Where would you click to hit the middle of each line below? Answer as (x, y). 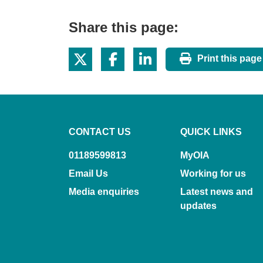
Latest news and (217, 192)
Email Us (88, 174)
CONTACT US (100, 132)
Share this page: (124, 28)
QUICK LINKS (211, 132)
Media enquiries (104, 192)
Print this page (230, 59)
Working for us (213, 174)
